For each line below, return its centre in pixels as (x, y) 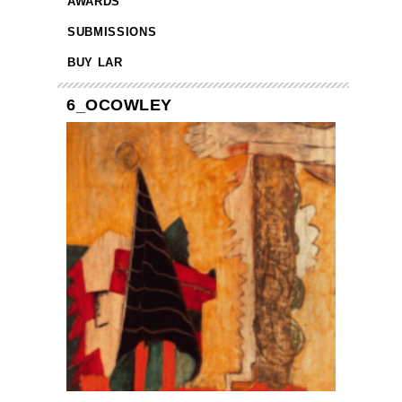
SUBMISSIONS (112, 32)
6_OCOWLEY (119, 105)
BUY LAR (95, 63)
